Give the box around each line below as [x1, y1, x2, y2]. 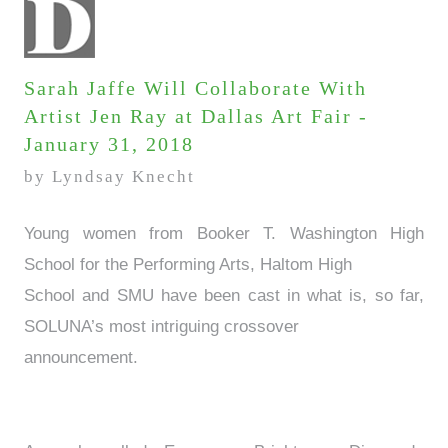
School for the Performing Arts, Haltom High [24, 255, 352, 275]
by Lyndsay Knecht [24, 167, 195, 187]
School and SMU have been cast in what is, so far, [24, 286, 424, 306]
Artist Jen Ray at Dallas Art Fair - [24, 105, 368, 127]
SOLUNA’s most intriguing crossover [24, 317, 299, 337]
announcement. [24, 348, 138, 368]
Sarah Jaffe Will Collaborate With [24, 77, 367, 99]
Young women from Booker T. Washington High [24, 224, 424, 244]
